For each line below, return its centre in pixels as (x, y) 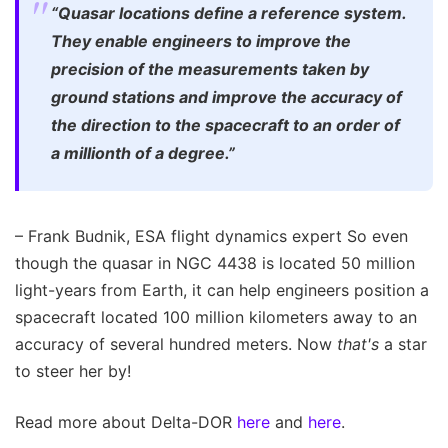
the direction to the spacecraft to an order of (225, 124)
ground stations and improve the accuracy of (226, 96)
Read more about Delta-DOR (126, 421)
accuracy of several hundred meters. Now (176, 343)
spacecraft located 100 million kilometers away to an (216, 316)
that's (358, 343)
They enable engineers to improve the (201, 40)
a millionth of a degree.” (143, 152)
